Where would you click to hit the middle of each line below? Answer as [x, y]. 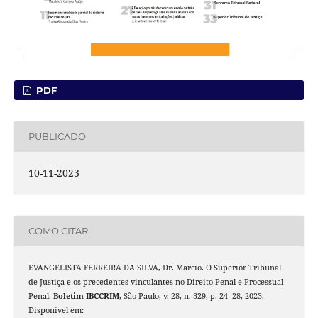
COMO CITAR [58, 231]
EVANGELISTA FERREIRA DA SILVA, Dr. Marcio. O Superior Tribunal [154, 267]
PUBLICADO [57, 137]
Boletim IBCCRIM [86, 296]
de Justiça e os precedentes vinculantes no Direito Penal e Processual [155, 281]
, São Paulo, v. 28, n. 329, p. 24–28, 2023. [191, 296]
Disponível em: [56, 310]
